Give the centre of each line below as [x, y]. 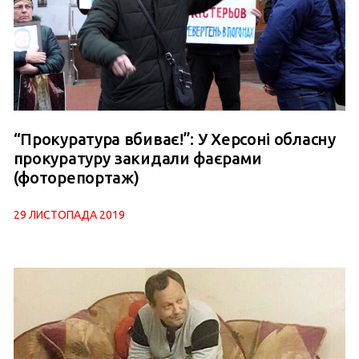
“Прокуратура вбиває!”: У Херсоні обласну [174, 139]
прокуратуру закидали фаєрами [137, 158]
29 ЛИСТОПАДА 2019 [69, 214]
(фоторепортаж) [76, 177]
